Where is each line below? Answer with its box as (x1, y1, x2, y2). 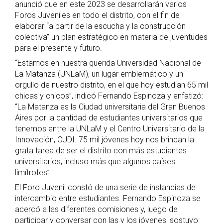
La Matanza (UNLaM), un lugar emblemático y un (15, 69, 183, 79)
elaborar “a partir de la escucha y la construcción (15, 21, 186, 31)
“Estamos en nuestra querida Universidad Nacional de (15, 58, 201, 68)
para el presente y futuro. (15, 43, 102, 53)
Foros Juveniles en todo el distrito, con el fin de (15, 10, 180, 20)
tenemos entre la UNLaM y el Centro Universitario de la (15, 123, 205, 133)
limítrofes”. (15, 167, 52, 177)
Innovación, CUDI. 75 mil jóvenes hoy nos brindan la (15, 134, 194, 144)
